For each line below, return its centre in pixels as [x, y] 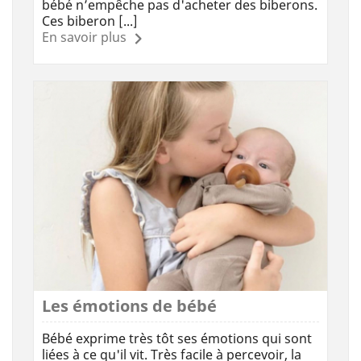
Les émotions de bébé [129, 305]
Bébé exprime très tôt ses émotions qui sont [177, 338]
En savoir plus [84, 37]
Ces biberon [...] [90, 21]
